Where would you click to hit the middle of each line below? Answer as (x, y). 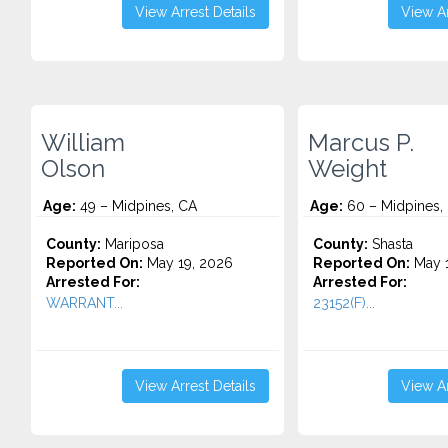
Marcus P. (360, 143)
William (83, 143)
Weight (347, 169)
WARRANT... (84, 303)
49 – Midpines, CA (136, 206)
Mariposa (132, 244)
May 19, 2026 (188, 263)
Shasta (390, 244)
